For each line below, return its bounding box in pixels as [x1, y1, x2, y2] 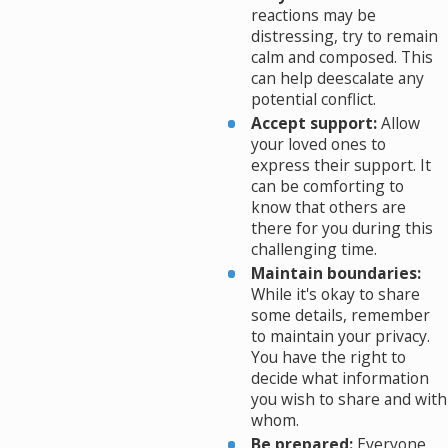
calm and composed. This [251, 45, 434, 68]
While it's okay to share [251, 283, 421, 306]
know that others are [251, 195, 407, 218]
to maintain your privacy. [251, 325, 431, 348]
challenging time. [251, 237, 378, 260]
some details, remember [251, 304, 431, 327]
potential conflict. [251, 87, 377, 110]
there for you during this [251, 216, 434, 239]
